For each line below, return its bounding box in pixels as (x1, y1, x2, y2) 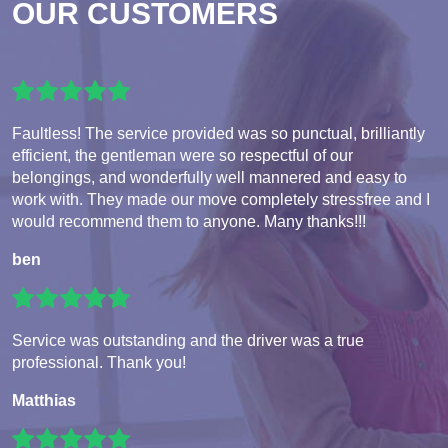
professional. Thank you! (12, 353, 186, 371)
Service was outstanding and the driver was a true (12, 331, 364, 349)
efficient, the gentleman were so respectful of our (12, 146, 353, 164)
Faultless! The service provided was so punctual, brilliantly (12, 124, 425, 142)
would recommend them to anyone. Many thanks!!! (12, 212, 366, 230)
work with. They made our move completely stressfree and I (12, 190, 430, 208)
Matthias (12, 391, 76, 409)
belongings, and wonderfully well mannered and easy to (12, 168, 407, 186)
